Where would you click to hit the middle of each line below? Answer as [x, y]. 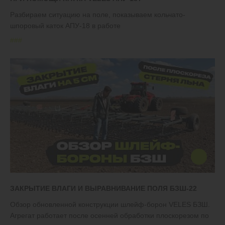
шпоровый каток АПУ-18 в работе [65, 26]
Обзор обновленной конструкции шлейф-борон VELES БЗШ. [110, 205]
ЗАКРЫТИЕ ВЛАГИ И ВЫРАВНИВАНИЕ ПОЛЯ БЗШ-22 [103, 189]
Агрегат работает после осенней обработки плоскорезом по [109, 216]
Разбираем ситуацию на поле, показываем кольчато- [98, 15]
